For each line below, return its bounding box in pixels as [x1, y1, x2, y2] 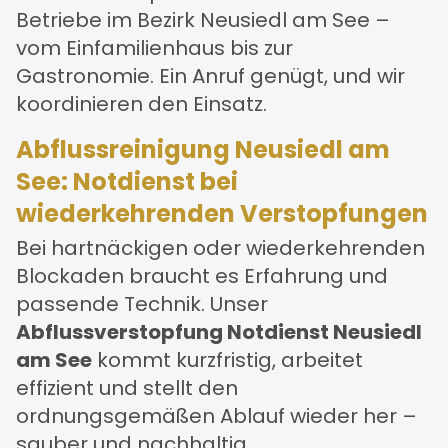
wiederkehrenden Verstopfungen [16, 197, 428, 231]
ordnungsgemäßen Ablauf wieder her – [16, 402, 417, 431]
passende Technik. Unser [16, 290, 268, 319]
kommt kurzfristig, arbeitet [92, 346, 363, 375]
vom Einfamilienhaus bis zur [16, 34, 293, 63]
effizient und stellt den [16, 374, 238, 403]
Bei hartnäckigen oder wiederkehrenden [16, 234, 425, 263]
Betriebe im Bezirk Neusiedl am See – [16, 6, 390, 35]
